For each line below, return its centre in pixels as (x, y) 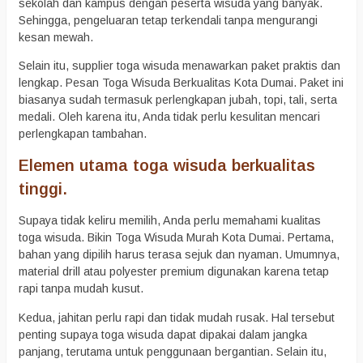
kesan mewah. (56, 37)
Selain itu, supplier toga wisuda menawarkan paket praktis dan (179, 65)
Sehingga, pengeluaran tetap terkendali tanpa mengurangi (168, 20)
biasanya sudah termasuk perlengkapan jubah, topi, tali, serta (178, 99)
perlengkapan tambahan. (83, 133)
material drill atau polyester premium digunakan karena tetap (174, 272)
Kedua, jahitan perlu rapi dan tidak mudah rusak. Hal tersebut (177, 317)
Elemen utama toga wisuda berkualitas (167, 165)
